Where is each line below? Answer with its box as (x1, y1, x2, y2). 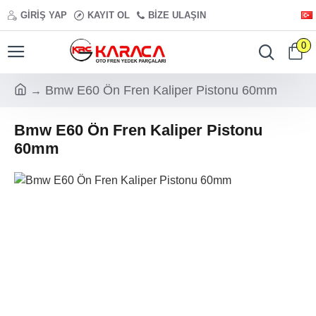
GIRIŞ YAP (20, 10, 67, 20)
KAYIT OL (87, 10, 130, 20)
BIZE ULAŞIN (148, 10, 206, 20)
